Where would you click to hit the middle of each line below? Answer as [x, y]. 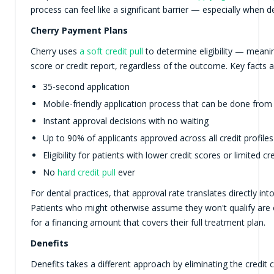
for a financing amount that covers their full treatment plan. [148, 222]
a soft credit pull [111, 51]
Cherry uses [55, 51]
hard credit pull [86, 172]
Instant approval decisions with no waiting [125, 121]
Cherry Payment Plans [79, 30]
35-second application [86, 87]
